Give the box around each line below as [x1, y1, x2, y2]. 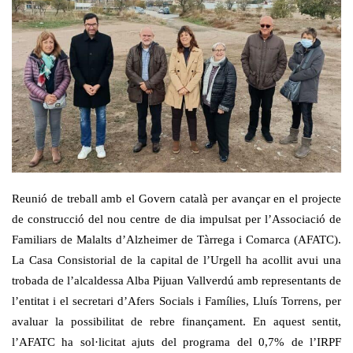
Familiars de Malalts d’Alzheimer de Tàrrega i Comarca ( [12, 232, 298, 246]
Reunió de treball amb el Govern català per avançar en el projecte [12, 191, 341, 205]
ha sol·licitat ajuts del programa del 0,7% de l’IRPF [55, 335, 341, 348]
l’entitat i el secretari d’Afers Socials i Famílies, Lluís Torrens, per [12, 294, 341, 307]
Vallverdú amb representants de [184, 273, 341, 287]
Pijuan [153, 273, 184, 287]
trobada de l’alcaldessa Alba [12, 273, 153, 287]
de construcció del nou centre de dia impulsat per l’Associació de [12, 212, 341, 225]
